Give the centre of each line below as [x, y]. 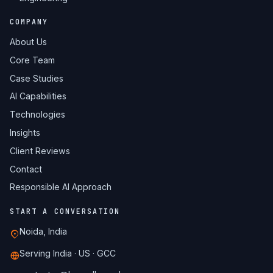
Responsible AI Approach [61, 187]
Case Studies [37, 78]
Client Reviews [40, 151]
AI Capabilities [38, 96]
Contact [26, 169]
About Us [28, 42]
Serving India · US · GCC [68, 253]
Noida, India [43, 231]
